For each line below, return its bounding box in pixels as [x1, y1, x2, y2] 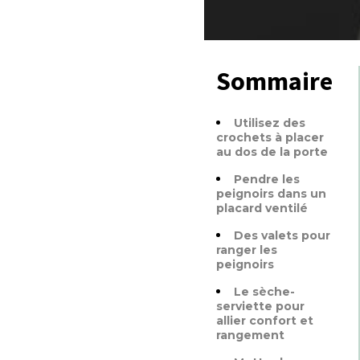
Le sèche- [234, 284, 295, 299]
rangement [216, 328, 284, 342]
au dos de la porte [216, 145, 328, 159]
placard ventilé [216, 201, 308, 215]
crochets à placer [216, 130, 324, 145]
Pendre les [234, 172, 300, 186]
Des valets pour [234, 228, 330, 243]
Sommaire [216, 65, 333, 97]
